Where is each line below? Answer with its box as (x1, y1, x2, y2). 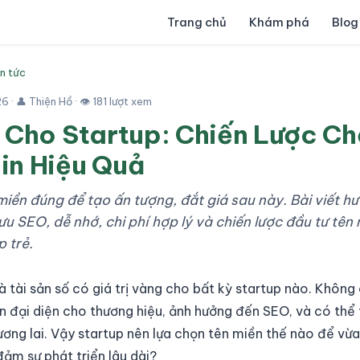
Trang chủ (167, 14, 227, 30)
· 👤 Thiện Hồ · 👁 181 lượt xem (9, 95, 152, 108)
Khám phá (249, 14, 309, 30)
